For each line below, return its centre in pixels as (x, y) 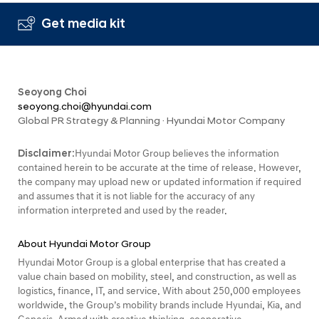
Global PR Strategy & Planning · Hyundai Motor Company (151, 120)
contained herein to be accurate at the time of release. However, (159, 167)
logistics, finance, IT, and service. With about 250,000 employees (159, 291)
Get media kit (83, 23)
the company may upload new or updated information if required (159, 182)
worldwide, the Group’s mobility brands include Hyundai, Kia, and (159, 305)
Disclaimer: (46, 153)
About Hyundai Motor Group (84, 244)
